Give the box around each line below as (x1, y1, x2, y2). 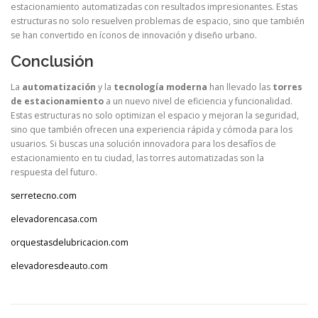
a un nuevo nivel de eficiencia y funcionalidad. (104, 94, 292, 107)
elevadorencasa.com (11, 212, 97, 225)
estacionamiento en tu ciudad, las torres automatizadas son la (11, 151, 264, 164)
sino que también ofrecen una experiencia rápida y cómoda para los (11, 123, 292, 136)
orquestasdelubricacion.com (11, 236, 128, 248)
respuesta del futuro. (11, 165, 97, 178)
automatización (22, 80, 96, 93)
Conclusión (11, 52, 94, 71)
